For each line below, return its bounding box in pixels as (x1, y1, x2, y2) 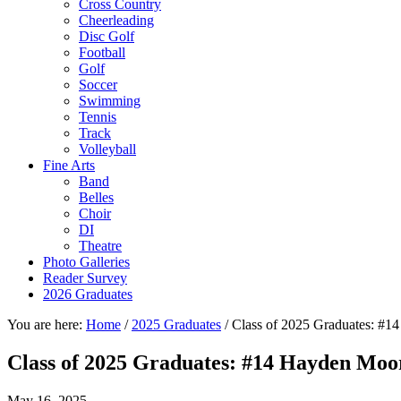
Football (79, 45, 125, 60)
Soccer (79, 77, 117, 92)
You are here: (7, 317, 86, 332)
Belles (79, 190, 114, 205)
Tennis (79, 109, 116, 124)
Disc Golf (79, 29, 134, 44)
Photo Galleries (43, 254, 130, 269)
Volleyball (79, 141, 136, 157)
